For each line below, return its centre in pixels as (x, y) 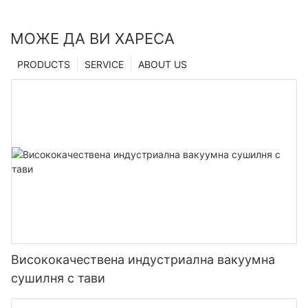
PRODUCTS (44, 64)
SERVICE (104, 64)
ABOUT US (163, 64)
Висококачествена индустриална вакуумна (143, 259)
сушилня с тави (58, 278)
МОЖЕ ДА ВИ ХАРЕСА (92, 38)
